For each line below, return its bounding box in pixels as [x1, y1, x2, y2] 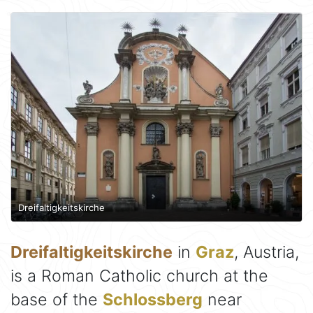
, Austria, [234, 242, 299, 263]
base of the [10, 289, 103, 310]
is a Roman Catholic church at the [10, 265, 268, 286]
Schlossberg [103, 289, 203, 310]
